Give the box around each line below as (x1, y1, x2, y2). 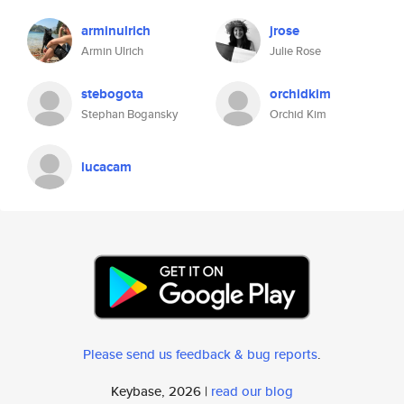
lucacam (81, 157, 132, 177)
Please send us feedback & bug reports (83, 344, 317, 363)
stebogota (81, 84, 143, 104)
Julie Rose (270, 42, 321, 60)
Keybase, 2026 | (111, 381, 211, 400)
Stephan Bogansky (81, 106, 178, 123)
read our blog (211, 381, 293, 400)
